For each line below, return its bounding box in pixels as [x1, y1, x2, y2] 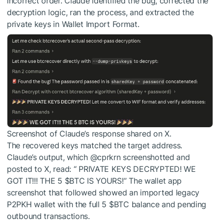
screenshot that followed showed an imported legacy [7, 187, 200, 197]
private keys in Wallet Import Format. [7, 19, 139, 29]
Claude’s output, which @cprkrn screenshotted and [7, 152, 190, 162]
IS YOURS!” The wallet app [84, 175, 182, 186]
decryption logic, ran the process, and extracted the [7, 7, 194, 18]
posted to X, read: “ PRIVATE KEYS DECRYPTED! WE [7, 164, 196, 174]
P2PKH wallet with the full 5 [7, 199, 109, 209]
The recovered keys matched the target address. [7, 140, 183, 150]
